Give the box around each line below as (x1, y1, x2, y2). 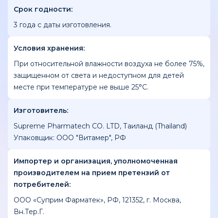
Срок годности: (14, 5, 73, 14)
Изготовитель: (14, 106, 68, 115)
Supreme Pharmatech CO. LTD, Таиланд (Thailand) (14, 122, 187, 130)
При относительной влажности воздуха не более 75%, (14, 59, 204, 68)
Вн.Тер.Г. (14, 207, 44, 216)
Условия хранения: (14, 44, 85, 53)
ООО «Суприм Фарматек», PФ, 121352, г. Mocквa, (14, 196, 181, 204)
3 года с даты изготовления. (14, 20, 111, 29)
